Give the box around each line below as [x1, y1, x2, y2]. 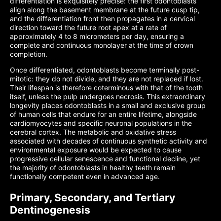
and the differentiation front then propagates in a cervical [10, 14, 195, 23]
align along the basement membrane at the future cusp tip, [10, 5, 200, 14]
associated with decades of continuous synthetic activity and [10, 137, 207, 145]
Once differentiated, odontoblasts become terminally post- [10, 66, 199, 74]
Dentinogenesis [10, 204, 90, 216]
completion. [10, 50, 47, 58]
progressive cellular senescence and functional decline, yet [10, 154, 200, 163]
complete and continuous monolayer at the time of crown [10, 41, 193, 49]
